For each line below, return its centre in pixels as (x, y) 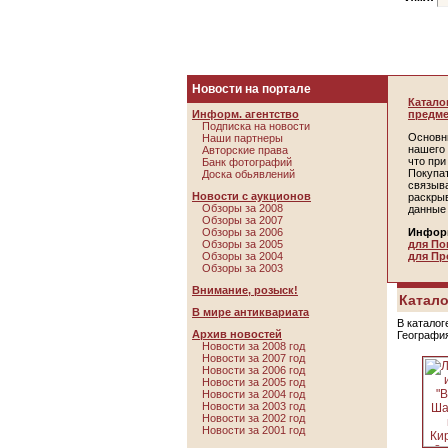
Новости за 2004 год (253, 394)
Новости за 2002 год (253, 418)
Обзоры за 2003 (242, 268)
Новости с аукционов (251, 196)
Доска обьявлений (248, 174)
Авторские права (245, 150)
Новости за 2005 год (253, 382)
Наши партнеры (242, 138)
